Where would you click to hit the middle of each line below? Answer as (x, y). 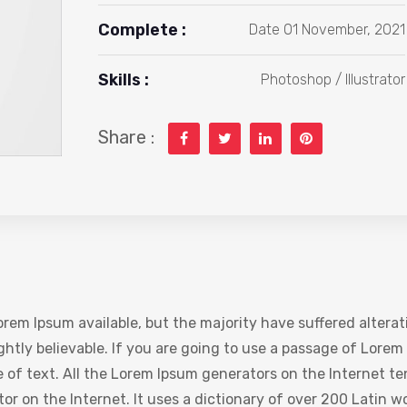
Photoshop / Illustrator (333, 79)
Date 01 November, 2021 (327, 30)
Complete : (142, 30)
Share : (126, 137)
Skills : (123, 80)
